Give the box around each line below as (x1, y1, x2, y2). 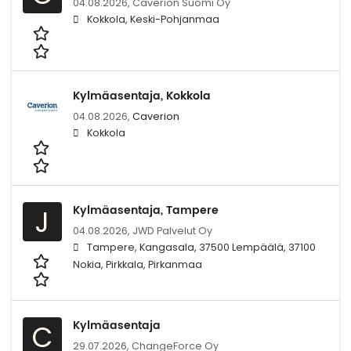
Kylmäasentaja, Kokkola (73, 87, 211, 106)
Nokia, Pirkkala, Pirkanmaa (73, 257, 202, 271)
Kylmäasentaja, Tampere (73, 201, 219, 219)
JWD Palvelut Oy (132, 223, 212, 237)
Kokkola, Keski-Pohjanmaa (87, 12, 219, 26)
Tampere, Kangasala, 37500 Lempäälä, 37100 (87, 240, 316, 254)
